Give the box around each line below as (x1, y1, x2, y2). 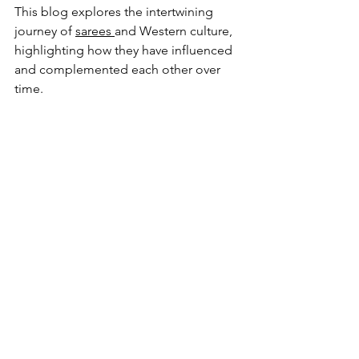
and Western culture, (115, 22, 236, 38)
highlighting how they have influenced (14, 42, 236, 58)
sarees (75, 22, 115, 38)
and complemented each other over (14, 61, 224, 77)
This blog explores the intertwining (14, 3, 216, 19)
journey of (14, 22, 75, 38)
